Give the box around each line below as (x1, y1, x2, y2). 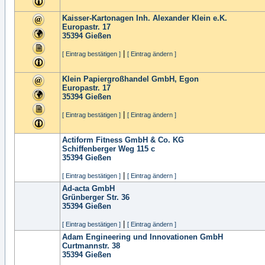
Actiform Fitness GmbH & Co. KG (62, 135, 184, 144)
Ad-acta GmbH (62, 184, 115, 193)
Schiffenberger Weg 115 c (62, 144, 155, 153)
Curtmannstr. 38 (62, 241, 120, 250)
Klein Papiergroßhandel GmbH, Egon (62, 75, 199, 83)
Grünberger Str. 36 (62, 193, 130, 202)
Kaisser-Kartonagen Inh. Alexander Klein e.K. (62, 14, 227, 22)
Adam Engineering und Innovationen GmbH (62, 232, 223, 241)
